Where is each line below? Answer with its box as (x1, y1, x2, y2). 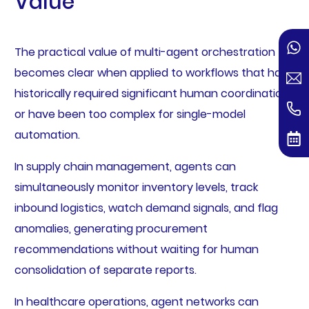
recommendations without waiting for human (14, 241, 259, 258)
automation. (14, 127, 80, 143)
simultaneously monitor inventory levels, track (14, 179, 258, 196)
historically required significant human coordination (14, 86, 289, 102)
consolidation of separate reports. (14, 262, 197, 279)
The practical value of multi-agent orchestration (14, 44, 275, 61)
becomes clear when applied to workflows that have (14, 65, 295, 81)
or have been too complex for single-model (14, 106, 246, 123)
